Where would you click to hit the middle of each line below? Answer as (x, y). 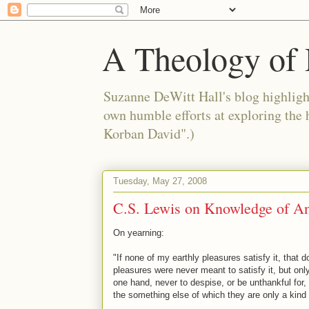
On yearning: (139, 233)
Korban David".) (149, 133)
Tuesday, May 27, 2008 (160, 181)
